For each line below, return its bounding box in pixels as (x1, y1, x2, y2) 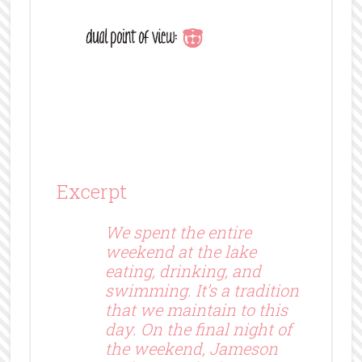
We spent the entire (104, 221, 251, 242)
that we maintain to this (104, 298, 288, 320)
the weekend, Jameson (104, 337, 278, 359)
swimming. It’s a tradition (104, 279, 299, 301)
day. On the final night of (104, 318, 292, 339)
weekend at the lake (104, 240, 256, 262)
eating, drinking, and (104, 259, 261, 281)
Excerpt (56, 178, 127, 204)
